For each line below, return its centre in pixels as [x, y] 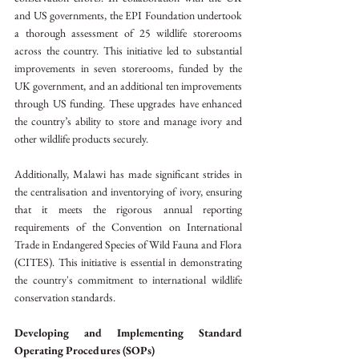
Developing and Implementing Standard [128, 332]
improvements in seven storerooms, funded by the [128, 68]
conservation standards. [65, 297]
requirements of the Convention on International [128, 226]
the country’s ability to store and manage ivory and [128, 121]
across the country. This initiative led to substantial [128, 50]
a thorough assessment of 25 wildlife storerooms [128, 32]
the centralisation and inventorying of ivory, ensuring [128, 191]
